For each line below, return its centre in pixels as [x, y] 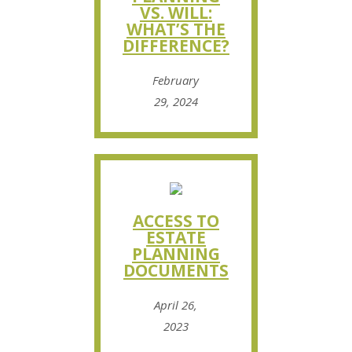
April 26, [176, 304]
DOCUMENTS [176, 270]
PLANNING [176, 253]
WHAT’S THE [176, 29]
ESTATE [176, 237]
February [176, 80]
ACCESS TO [176, 220]
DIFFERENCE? [176, 45]
